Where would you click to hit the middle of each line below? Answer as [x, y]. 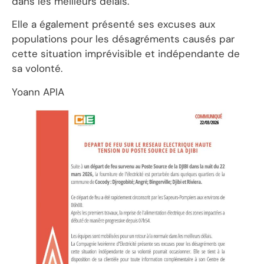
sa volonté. [37, 69]
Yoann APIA [38, 92]
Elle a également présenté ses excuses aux [113, 24]
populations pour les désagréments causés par [123, 39]
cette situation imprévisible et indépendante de [126, 54]
